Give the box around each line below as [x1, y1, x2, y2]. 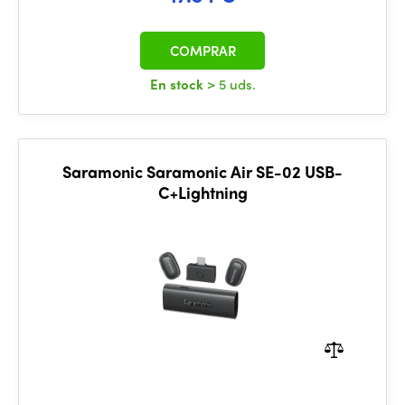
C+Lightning [157, 181, 248, 203]
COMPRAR [169, 41, 236, 61]
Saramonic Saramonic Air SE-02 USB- [62, 160, 343, 183]
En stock [149, 74, 207, 94]
